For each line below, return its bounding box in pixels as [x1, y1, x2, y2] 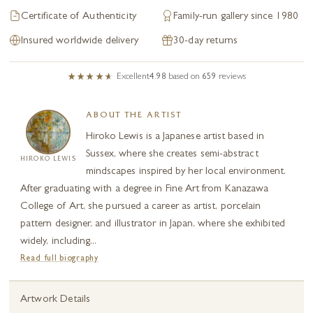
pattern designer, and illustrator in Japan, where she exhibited [20, 219, 285, 230]
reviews [218, 73, 246, 82]
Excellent [116, 73, 150, 82]
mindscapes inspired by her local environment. [85, 167, 286, 177]
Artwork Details [20, 295, 91, 305]
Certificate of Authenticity [21, 12, 137, 22]
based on [168, 73, 202, 82]
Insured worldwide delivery [21, 36, 138, 47]
